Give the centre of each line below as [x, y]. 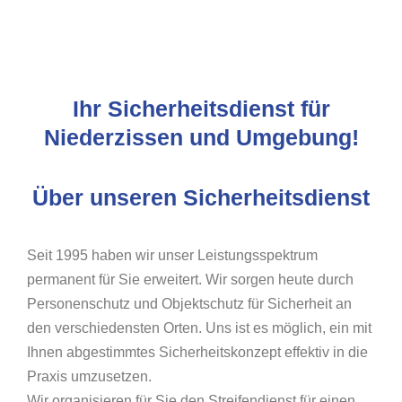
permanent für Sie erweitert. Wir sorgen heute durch [190, 280]
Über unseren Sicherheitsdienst [201, 198]
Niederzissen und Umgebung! [201, 138]
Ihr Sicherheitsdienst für [201, 109]
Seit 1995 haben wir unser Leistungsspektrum [172, 256]
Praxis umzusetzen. [89, 377]
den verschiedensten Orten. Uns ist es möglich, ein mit [199, 328]
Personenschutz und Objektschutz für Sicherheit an [189, 304]
